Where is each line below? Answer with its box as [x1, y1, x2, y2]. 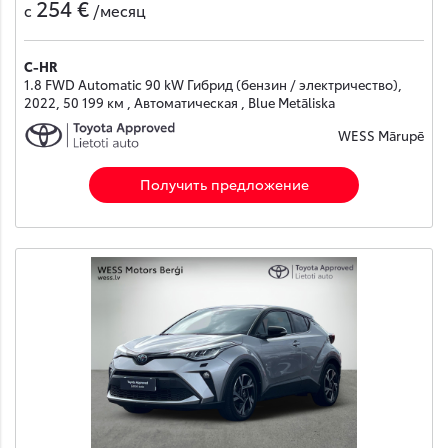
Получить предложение [139, 173, 309, 194]
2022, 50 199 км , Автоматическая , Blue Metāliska [24, 93, 335, 112]
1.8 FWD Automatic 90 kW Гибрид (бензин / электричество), [24, 75, 402, 94]
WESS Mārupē [338, 126, 424, 145]
